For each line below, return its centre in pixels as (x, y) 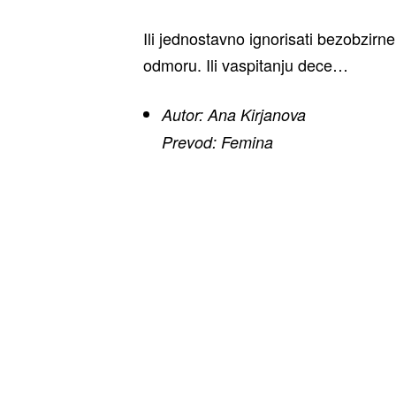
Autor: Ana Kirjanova (234, 114)
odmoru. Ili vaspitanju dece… (246, 64)
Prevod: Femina (217, 141)
